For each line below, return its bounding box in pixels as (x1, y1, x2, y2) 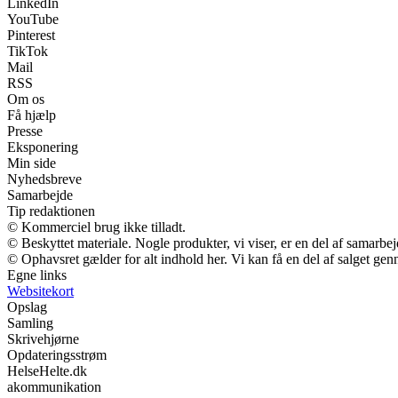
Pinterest (7, 27, 55, 43)
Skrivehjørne (7, 330, 79, 346)
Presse (7, 123, 43, 139)
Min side (7, 155, 56, 171)
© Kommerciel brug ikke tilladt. (7, 219, 186, 235)
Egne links (7, 267, 67, 283)
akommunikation (7, 378, 101, 394)
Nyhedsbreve (7, 171, 82, 187)
